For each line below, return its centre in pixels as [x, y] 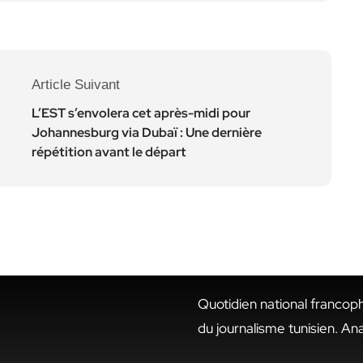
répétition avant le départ [109, 152]
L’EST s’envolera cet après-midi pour [141, 113]
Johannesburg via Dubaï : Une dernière [147, 132]
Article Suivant [76, 84]
